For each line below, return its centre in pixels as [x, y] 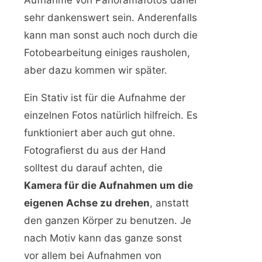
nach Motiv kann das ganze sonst [103, 238]
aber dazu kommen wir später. [96, 70]
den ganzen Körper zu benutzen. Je [108, 221]
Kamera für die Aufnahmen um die [108, 186]
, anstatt [169, 203]
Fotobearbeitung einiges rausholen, [107, 53]
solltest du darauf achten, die [93, 168]
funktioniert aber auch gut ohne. [100, 133]
